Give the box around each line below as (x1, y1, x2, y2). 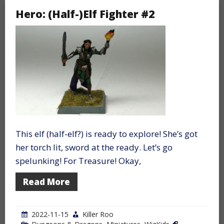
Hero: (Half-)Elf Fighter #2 (15, 6, 154, 21)
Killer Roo (82, 209, 113, 219)
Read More (23, 175, 70, 187)
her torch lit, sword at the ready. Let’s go (15, 141, 172, 153)
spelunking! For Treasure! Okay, (15, 154, 141, 166)
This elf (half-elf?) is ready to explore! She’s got (15, 127, 197, 139)
